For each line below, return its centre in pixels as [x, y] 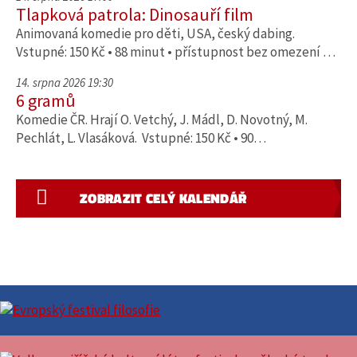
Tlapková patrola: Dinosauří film [135, 14]
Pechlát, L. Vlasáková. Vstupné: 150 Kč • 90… [141, 138]
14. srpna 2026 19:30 [65, 82]
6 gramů [46, 100]
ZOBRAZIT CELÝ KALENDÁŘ [163, 198]
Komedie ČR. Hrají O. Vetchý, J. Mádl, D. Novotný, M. [162, 120]
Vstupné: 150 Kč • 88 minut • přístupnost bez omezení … [176, 52]
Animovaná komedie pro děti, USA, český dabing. [155, 33]
